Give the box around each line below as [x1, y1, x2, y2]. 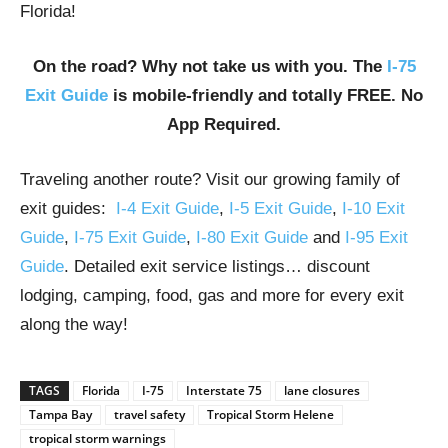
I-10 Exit [342, 198, 405, 218]
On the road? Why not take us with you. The [32, 56, 387, 76]
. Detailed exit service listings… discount [64, 256, 370, 276]
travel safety [114, 405, 185, 423]
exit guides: [20, 198, 116, 218]
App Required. [167, 114, 281, 134]
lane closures [284, 381, 360, 399]
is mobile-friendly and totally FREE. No [108, 85, 423, 105]
